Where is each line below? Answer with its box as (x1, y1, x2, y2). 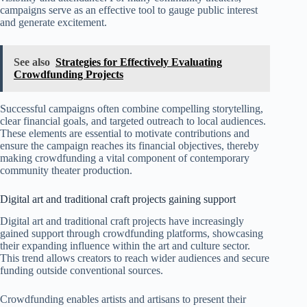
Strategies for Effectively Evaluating (56, 56, 222, 68)
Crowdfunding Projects (14, 68, 123, 80)
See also (14, 56, 50, 68)
